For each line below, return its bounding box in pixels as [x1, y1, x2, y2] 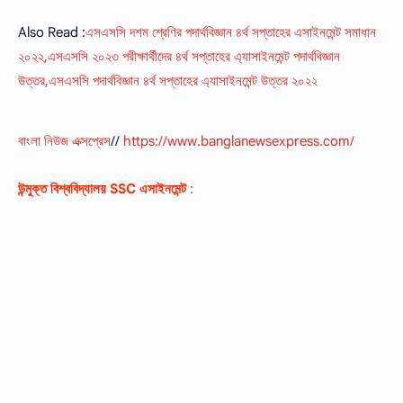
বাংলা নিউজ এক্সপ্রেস [18, 133, 111, 150]
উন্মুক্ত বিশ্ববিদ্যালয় [18, 180, 110, 197]
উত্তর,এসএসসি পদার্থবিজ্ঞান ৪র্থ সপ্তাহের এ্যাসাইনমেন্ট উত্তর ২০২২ [18, 73, 318, 90]
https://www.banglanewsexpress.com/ [123, 133, 354, 150]
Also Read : [18, 24, 85, 41]
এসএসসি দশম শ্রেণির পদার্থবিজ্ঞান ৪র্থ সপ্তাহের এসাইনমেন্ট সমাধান [85, 24, 376, 41]
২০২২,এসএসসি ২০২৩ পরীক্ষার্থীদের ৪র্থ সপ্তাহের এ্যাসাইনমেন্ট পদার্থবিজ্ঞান [18, 49, 340, 66]
